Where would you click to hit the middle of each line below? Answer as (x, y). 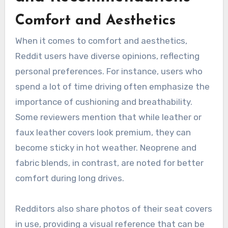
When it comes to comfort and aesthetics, (101, 40)
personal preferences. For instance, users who (109, 71)
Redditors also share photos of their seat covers (113, 208)
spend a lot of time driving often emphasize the (112, 86)
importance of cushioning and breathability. (104, 102)
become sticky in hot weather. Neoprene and (106, 147)
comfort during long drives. (69, 178)
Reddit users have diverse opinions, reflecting (107, 56)
